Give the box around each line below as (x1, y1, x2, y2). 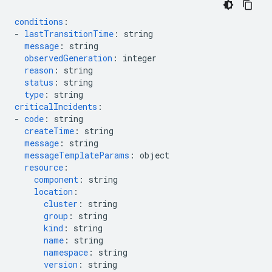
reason (24, 64, 53, 76)
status (24, 76, 53, 88)
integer (123, 52, 157, 64)
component (34, 174, 78, 185)
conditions (15, 16, 63, 27)
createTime (24, 125, 74, 137)
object (140, 149, 169, 161)
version (44, 259, 78, 270)
